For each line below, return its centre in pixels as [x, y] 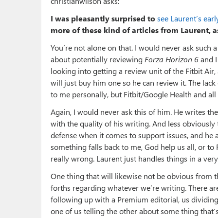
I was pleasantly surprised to [104, 18]
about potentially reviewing [98, 59]
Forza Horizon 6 [172, 59]
